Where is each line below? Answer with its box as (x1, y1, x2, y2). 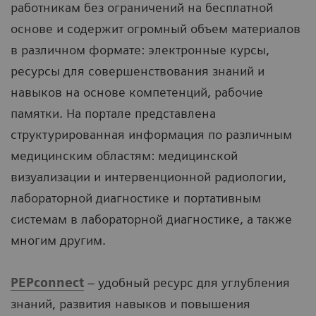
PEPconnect (11, 275, 84, 291)
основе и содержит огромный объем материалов (11, 21, 300, 37)
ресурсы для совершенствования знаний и (11, 63, 265, 79)
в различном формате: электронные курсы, (11, 42, 269, 58)
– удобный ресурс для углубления (87, 275, 290, 291)
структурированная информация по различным (11, 127, 292, 142)
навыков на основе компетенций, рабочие (11, 85, 263, 100)
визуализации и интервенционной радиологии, (11, 169, 286, 185)
